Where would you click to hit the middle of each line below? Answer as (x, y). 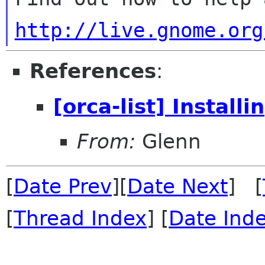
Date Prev (63, 187)
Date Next (177, 187)
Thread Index (80, 219)
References (93, 71)
